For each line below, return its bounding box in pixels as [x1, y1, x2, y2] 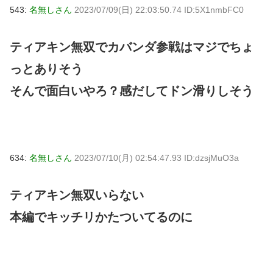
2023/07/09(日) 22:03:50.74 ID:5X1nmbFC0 [74, 4, 244, 15]
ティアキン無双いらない [10, 188, 144, 202]
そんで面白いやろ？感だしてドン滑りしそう [10, 83, 253, 97]
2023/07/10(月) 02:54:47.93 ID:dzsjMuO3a [74, 152, 239, 163]
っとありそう [10, 62, 83, 76]
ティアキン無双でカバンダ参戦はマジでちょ [10, 40, 253, 54]
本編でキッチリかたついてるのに [10, 210, 193, 224]
